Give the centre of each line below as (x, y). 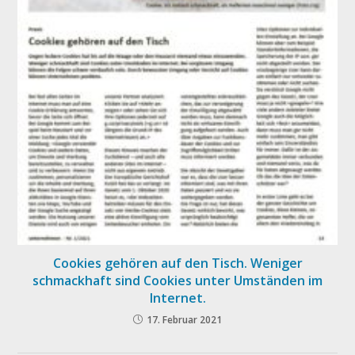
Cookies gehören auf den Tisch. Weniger (177, 263)
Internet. (177, 298)
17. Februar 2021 (184, 319)
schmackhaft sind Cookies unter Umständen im (177, 280)
